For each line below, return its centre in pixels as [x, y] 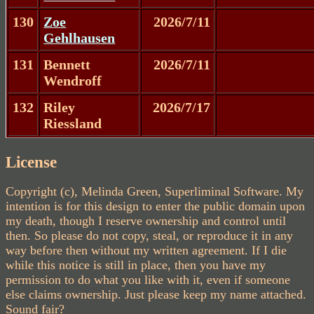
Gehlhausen [80, 37]
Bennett [67, 64]
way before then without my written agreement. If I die [146, 251]
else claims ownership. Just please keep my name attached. [156, 295]
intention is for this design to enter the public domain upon [155, 206]
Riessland [73, 123]
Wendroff [73, 80]
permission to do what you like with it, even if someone [148, 280]
